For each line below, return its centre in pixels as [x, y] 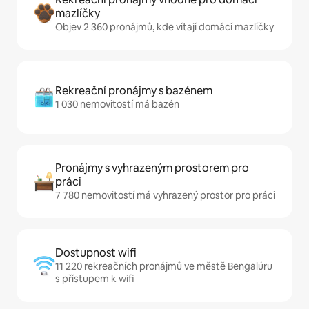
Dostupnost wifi [96, 253]
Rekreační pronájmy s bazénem [134, 91]
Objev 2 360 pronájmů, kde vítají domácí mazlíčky [165, 27]
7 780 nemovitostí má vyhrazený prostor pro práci [165, 195]
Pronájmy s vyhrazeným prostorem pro [152, 168]
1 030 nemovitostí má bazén [117, 104]
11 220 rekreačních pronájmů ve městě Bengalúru [164, 266]
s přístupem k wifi [94, 279]
